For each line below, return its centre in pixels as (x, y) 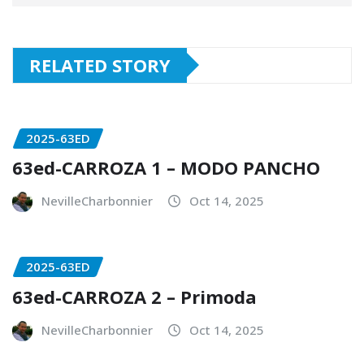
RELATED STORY (100, 65)
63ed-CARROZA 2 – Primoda (134, 296)
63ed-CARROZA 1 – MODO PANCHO (166, 168)
